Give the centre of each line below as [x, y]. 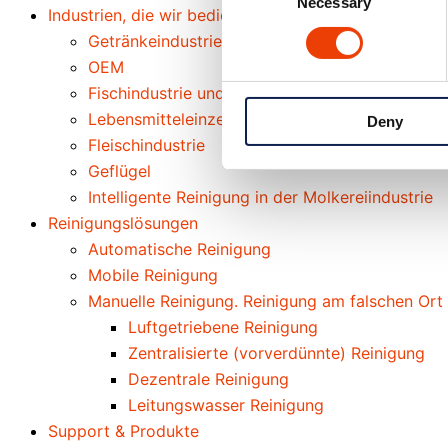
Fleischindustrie [146, 145]
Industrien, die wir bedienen [152, 15]
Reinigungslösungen [123, 223]
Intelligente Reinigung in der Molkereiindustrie [260, 197]
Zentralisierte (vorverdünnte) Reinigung [276, 353]
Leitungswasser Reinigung [226, 405]
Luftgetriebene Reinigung [223, 327]
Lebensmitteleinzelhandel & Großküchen [239, 119]
